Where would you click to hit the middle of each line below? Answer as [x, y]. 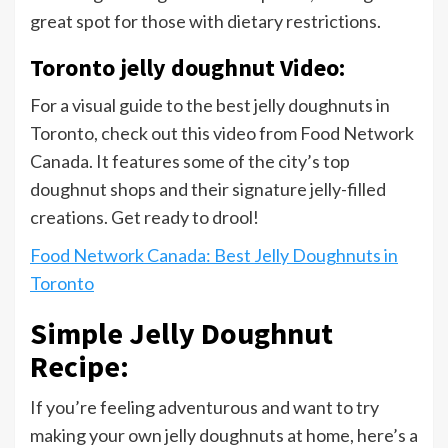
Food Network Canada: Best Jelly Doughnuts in [214, 255]
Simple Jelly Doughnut [181, 333]
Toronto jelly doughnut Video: [187, 68]
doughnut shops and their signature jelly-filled [208, 189]
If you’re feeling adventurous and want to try [204, 407]
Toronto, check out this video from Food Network [222, 133]
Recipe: [79, 366]
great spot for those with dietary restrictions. [205, 21]
